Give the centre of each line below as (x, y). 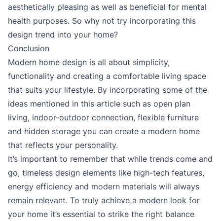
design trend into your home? (63, 35)
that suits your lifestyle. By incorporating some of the (108, 90)
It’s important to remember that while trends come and (110, 159)
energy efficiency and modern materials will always (104, 187)
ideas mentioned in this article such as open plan (99, 104)
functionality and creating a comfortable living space (107, 76)
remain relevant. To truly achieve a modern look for (104, 201)
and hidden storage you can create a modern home (104, 131)
